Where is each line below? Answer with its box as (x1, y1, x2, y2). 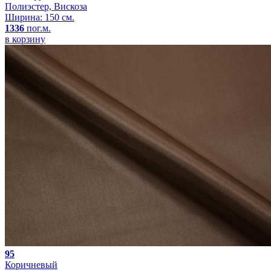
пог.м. (24, 23, 51, 34)
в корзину (5, 34, 45, 45)
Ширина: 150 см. (5, 12, 74, 23)
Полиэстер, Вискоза (5, 1, 87, 12)
